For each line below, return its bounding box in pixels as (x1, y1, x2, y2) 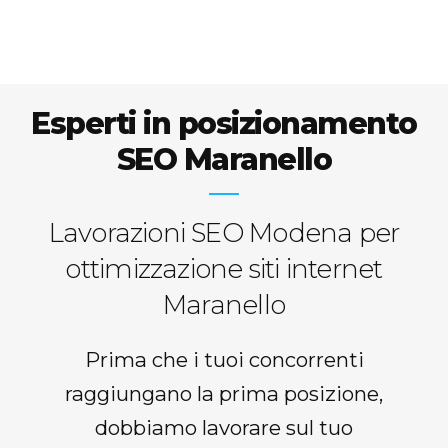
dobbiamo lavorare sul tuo (95, 415, 353, 441)
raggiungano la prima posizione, (65, 381, 383, 407)
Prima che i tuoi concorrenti (84, 347, 364, 373)
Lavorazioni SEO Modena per (48, 217, 400, 250)
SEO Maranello (116, 141, 332, 179)
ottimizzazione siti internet (65, 253, 383, 286)
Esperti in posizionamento (31, 105, 417, 143)
